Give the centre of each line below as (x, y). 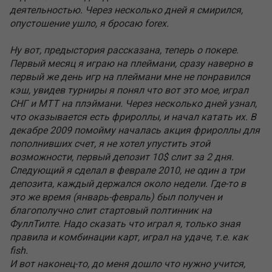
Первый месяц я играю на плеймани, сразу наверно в (131, 63)
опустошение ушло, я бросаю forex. (89, 23)
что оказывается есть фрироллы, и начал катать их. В (133, 117)
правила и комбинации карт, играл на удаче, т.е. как (129, 237)
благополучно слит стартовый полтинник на (111, 210)
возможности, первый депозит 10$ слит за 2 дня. (122, 157)
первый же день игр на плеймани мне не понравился (130, 77)
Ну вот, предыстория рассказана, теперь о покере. (124, 50)
